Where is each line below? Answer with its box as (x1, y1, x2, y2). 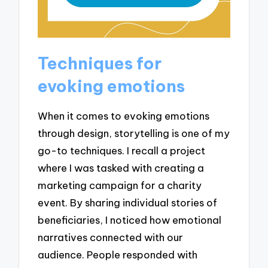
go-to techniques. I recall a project (38, 144, 206, 157)
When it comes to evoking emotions (38, 109, 210, 122)
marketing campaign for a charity (38, 178, 202, 191)
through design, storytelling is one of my (38, 126, 230, 139)
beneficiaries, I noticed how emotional (38, 213, 222, 226)
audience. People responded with (38, 248, 198, 261)
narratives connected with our (38, 230, 184, 243)
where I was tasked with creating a (38, 161, 205, 174)
